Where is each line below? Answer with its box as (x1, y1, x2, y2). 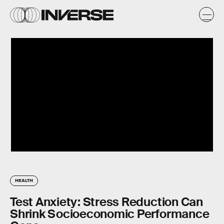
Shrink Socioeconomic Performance (10, 206, 209, 222)
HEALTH (15, 177, 33, 183)
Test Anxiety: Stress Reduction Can (10, 194, 203, 210)
